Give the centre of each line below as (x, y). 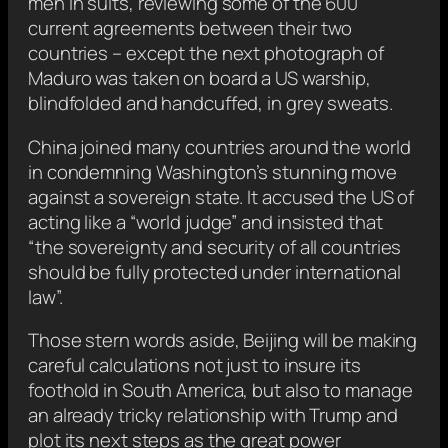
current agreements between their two (190, 28)
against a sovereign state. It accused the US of (221, 196)
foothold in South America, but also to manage (220, 390)
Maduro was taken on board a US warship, (200, 78)
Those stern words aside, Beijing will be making (223, 340)
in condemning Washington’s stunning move (212, 171)
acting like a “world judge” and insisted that (205, 221)
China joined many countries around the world (219, 146)
